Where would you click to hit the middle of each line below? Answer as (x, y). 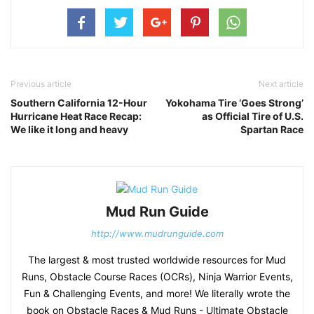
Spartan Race (272, 129)
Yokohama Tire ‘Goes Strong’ (234, 102)
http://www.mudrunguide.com (157, 233)
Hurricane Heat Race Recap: (76, 116)
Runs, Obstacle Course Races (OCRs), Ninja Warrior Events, (157, 276)
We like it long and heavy (69, 129)
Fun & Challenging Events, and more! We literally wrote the (157, 293)
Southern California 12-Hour (79, 102)
